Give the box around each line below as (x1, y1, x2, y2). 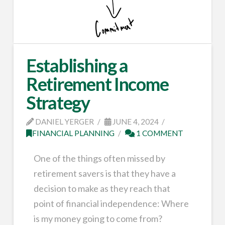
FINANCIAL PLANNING (32, 129, 115, 138)
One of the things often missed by (33, 152, 165, 164)
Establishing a (26, 54, 129, 77)
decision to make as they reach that (33, 182, 170, 194)
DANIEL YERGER (33, 117, 94, 127)
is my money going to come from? (33, 212, 162, 224)
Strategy (26, 91, 90, 114)
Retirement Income (26, 73, 169, 95)
